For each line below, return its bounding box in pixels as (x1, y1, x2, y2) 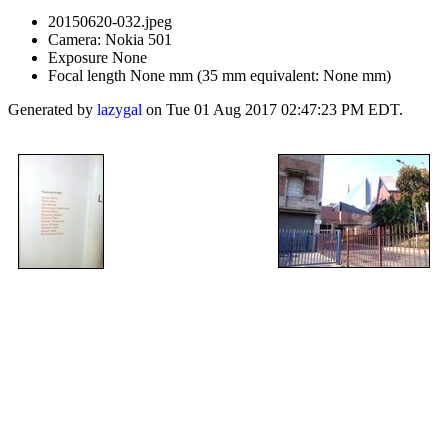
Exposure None (48, 49, 147, 66)
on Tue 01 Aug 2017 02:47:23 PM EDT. (142, 101, 403, 118)
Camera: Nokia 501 (48, 31, 172, 48)
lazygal (97, 101, 142, 118)
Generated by (8, 101, 97, 118)
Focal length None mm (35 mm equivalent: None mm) (48, 67, 391, 84)
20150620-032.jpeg (48, 13, 172, 30)
